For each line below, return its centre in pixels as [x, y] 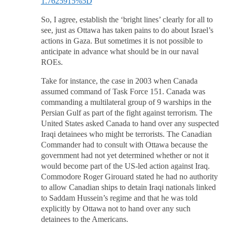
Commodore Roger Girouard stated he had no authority [129, 177]
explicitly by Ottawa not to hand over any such [116, 209]
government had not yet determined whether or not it [125, 156]
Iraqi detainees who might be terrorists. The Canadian [126, 135]
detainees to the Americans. [84, 220]
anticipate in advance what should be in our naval [120, 52]
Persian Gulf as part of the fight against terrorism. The [126, 113]
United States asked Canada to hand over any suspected [130, 124]
